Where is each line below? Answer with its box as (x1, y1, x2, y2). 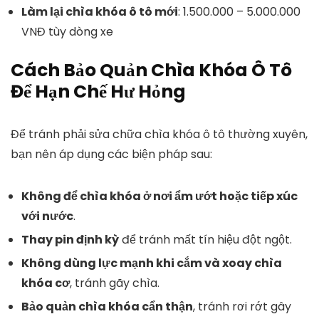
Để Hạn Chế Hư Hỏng (11, 79, 186, 104)
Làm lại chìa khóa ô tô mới (21, 4, 178, 20)
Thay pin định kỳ (21, 231, 119, 248)
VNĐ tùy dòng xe (21, 23, 113, 40)
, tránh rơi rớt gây (193, 298, 291, 315)
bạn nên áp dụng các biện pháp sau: (11, 146, 212, 162)
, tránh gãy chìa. (70, 275, 159, 291)
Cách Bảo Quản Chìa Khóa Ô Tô (11, 58, 292, 83)
